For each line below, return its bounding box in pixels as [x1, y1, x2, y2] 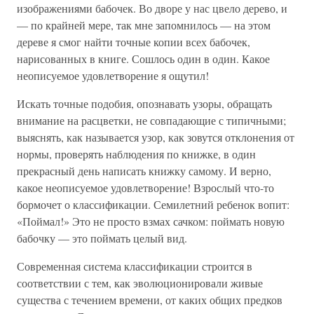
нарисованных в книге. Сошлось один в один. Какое [17, 51, 270, 66]
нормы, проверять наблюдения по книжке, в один [17, 146, 256, 161]
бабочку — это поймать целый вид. [17, 231, 187, 245]
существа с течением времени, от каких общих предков [17, 292, 282, 307]
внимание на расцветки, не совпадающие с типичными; [17, 113, 286, 128]
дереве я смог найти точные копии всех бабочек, [17, 34, 250, 49]
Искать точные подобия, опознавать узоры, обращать [17, 96, 272, 111]
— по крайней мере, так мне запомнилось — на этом [17, 18, 271, 32]
